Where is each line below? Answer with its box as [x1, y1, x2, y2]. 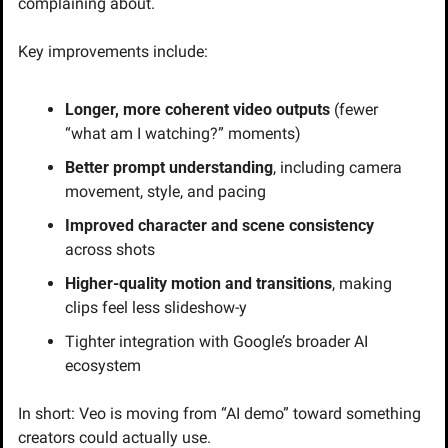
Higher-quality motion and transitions [65, 273, 332, 293]
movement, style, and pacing [65, 181, 266, 201]
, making [332, 273, 392, 293]
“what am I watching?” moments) [65, 123, 301, 143]
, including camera [273, 157, 402, 177]
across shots [65, 239, 155, 259]
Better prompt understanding [65, 157, 273, 177]
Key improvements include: [18, 41, 208, 61]
